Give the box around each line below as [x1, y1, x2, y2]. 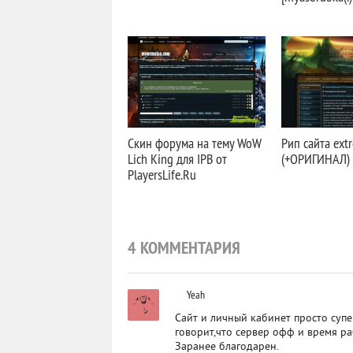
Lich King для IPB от [128, 150, 227, 168]
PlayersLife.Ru [128, 165, 196, 184]
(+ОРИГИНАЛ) [281, 150, 350, 168]
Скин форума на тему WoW [128, 134, 262, 152]
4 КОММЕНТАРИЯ [128, 236, 240, 258]
